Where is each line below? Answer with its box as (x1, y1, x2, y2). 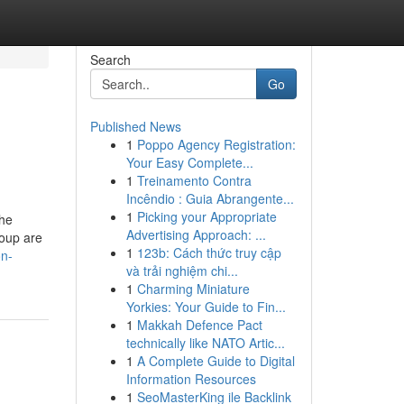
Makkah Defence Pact (136, 316, 262, 334)
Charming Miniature (136, 280, 250, 298)
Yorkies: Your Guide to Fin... (125, 298, 286, 316)
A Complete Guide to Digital (136, 352, 295, 370)
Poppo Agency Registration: (136, 135, 296, 153)
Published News (89, 117, 181, 135)
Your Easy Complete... (125, 153, 253, 171)
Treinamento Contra (136, 171, 252, 189)
